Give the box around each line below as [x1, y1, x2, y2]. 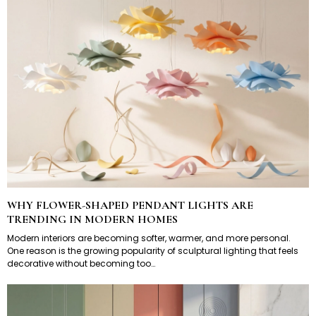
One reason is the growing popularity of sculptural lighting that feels [7, 244, 298, 257]
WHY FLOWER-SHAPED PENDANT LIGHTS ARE [7, 197, 253, 212]
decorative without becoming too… [7, 257, 155, 269]
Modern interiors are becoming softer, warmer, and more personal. [7, 231, 291, 244]
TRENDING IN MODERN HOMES [7, 212, 178, 226]
